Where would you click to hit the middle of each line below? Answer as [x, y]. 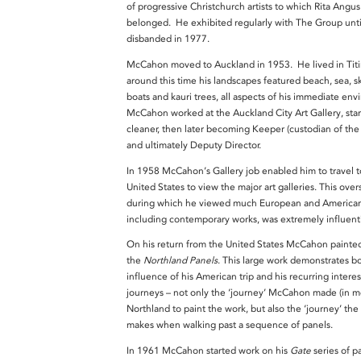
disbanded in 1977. [168, 39]
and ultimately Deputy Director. [195, 145]
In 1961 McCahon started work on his [208, 351]
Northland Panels [180, 261]
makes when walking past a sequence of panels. [230, 325]
